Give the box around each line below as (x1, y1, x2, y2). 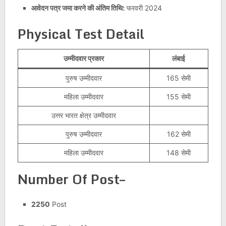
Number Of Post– (17, 168, 125, 190)
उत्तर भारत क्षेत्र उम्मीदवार (51, 110, 116, 120)
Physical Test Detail (17, 23, 144, 44)
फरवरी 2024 (124, 3, 162, 12)
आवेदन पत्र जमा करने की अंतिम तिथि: (31, 3, 125, 12)
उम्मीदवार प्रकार (63, 53, 104, 63)
